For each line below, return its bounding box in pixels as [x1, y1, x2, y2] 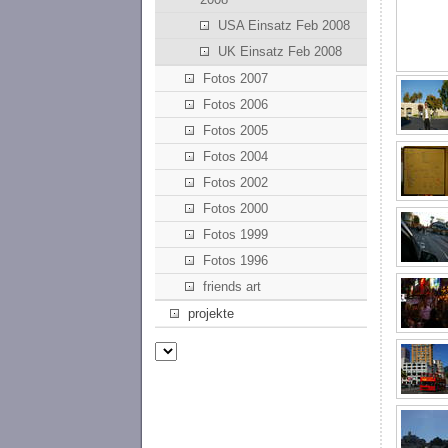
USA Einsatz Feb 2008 [217, 18, 350, 34]
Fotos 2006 [203, 97, 269, 113]
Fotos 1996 [203, 253, 269, 269]
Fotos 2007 [203, 71, 269, 87]
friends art [203, 279, 262, 295]
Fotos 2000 [203, 201, 269, 217]
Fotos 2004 [203, 149, 269, 165]
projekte [188, 306, 235, 322]
